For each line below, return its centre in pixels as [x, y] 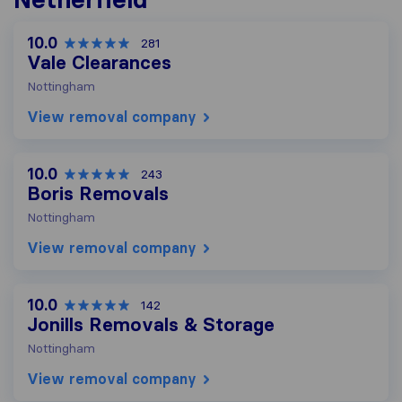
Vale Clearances [99, 63]
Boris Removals [98, 194]
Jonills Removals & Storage [151, 325]
